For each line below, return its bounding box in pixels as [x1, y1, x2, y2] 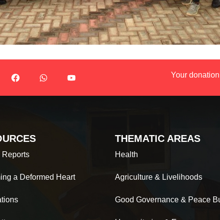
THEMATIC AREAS [115, 133, 200, 144]
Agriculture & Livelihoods [115, 173, 202, 182]
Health [115, 150, 138, 159]
